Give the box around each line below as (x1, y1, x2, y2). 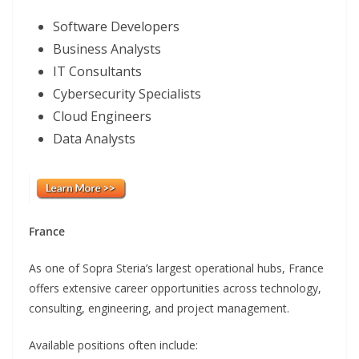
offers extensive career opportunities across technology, (29, 280, 321, 296)
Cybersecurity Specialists (53, 85, 201, 103)
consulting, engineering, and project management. (29, 300, 289, 316)
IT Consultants (53, 63, 142, 81)
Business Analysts (53, 40, 161, 58)
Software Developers (53, 18, 179, 36)
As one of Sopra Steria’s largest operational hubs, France (29, 260, 324, 276)
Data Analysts (53, 130, 135, 148)
